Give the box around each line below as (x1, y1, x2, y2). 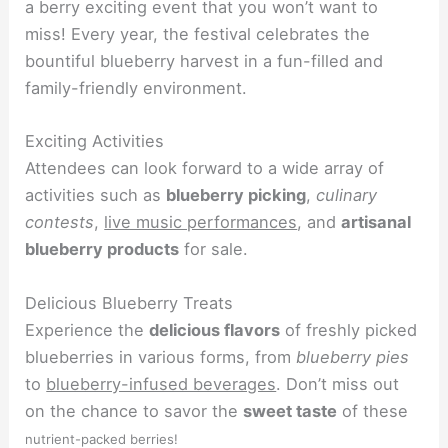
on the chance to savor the (25, 400, 244, 421)
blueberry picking (166, 185, 307, 206)
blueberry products (25, 239, 180, 260)
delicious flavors (149, 319, 281, 340)
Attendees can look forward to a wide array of (25, 158, 385, 179)
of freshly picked (280, 319, 418, 340)
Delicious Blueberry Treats (25, 292, 234, 313)
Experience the (25, 319, 150, 340)
